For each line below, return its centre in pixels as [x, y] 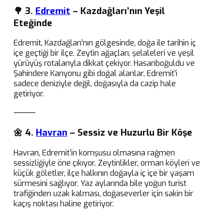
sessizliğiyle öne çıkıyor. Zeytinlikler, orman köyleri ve [107, 163]
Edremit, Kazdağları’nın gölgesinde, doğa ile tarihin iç [105, 43]
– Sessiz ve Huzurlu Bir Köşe [130, 133]
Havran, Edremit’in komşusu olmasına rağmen [94, 153]
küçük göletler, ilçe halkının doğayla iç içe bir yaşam [104, 173]
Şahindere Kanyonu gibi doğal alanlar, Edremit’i [95, 74]
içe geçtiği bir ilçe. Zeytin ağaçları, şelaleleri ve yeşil [104, 53]
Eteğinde [33, 23]
